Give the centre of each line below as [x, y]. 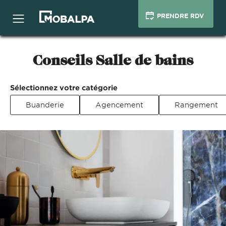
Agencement [119, 105]
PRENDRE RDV [181, 15]
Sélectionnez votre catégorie [64, 88]
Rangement [196, 105]
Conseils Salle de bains [113, 60]
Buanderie [45, 105]
